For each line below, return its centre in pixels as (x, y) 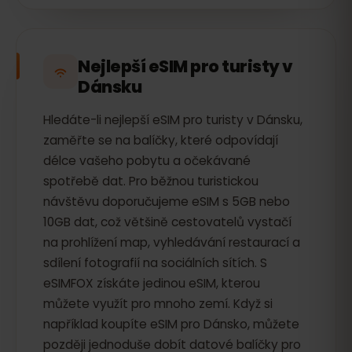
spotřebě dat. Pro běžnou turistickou (151, 181)
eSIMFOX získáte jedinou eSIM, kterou (152, 283)
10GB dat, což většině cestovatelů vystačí (167, 222)
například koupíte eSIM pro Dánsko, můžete (171, 324)
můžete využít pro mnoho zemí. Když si (158, 304)
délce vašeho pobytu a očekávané (147, 161)
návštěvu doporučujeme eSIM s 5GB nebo (167, 202)
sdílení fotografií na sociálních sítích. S (155, 263)
